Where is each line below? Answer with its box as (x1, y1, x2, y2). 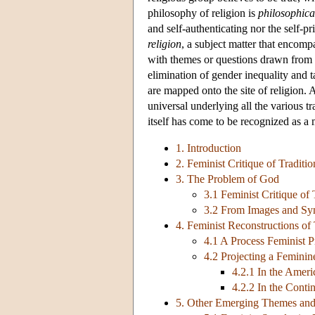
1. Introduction (176, 142, 241, 155)
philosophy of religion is (148, 7, 258, 20)
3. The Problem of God (176, 173, 279, 186)
